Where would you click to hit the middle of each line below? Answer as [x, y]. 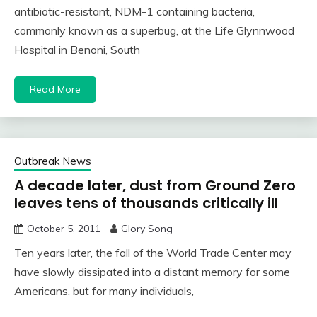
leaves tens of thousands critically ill [146, 203]
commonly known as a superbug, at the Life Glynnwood [154, 31]
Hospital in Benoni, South [77, 50]
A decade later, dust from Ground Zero [155, 186]
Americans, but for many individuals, [104, 291]
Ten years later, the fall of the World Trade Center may [153, 253]
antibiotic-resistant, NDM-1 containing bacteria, [134, 12]
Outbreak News [53, 161]
